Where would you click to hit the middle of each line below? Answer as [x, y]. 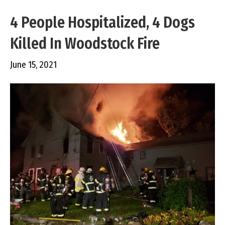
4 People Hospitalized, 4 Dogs [102, 22]
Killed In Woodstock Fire [85, 43]
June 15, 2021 [33, 65]
